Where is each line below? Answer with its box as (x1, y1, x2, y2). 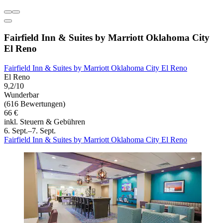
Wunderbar (4, 90, 39, 99)
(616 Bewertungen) (4, 99, 65, 108)
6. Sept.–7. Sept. (4, 126, 56, 135)
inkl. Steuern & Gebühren (4, 117, 85, 126)
